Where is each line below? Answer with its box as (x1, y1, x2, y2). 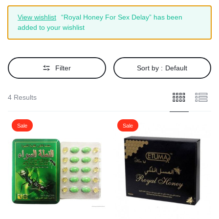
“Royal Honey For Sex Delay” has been (61, 13, 182, 21)
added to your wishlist (18, 23, 85, 31)
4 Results (8, 93, 37, 102)
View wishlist (18, 13, 56, 21)
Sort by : (137, 64, 163, 72)
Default (165, 64, 188, 72)
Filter (55, 64, 71, 72)
